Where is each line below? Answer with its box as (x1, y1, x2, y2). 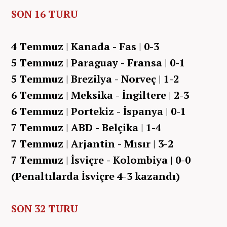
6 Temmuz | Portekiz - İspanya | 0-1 (11, 104, 186, 118)
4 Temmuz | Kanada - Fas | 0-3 (11, 39, 159, 53)
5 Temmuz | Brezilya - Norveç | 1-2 (11, 71, 179, 86)
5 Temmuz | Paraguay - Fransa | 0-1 (11, 55, 185, 69)
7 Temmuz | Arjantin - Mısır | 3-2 (11, 136, 173, 150)
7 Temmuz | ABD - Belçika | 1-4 (11, 120, 161, 134)
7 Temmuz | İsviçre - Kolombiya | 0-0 (11, 153, 191, 167)
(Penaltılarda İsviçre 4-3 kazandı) (11, 169, 180, 183)
